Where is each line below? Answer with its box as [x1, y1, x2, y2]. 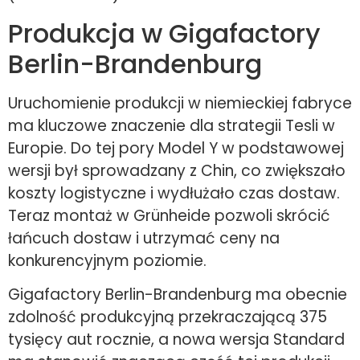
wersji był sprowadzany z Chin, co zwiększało [8, 159, 346, 182]
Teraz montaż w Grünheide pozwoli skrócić [8, 204, 330, 227]
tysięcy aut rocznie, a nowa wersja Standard [8, 329, 345, 351]
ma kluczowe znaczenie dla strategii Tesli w [8, 114, 335, 137]
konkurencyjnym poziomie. [8, 249, 207, 272]
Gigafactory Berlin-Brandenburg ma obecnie [8, 284, 347, 306]
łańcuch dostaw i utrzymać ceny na [8, 227, 280, 249]
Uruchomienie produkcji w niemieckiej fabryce [8, 92, 352, 114]
